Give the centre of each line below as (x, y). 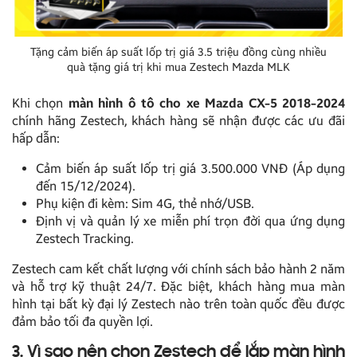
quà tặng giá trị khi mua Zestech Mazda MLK (178, 68)
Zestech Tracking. (85, 239)
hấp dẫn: (36, 139)
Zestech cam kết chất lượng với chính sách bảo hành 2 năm (178, 269)
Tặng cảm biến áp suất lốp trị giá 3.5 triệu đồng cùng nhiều (178, 53)
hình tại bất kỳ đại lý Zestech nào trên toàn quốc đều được (178, 304)
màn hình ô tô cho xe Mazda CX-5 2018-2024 (207, 104)
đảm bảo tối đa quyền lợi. (82, 322)
